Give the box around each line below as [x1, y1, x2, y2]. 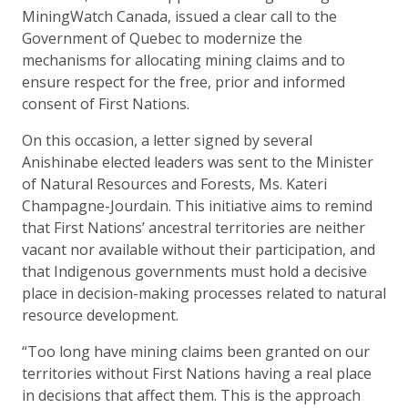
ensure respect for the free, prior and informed [22, 71, 345, 92]
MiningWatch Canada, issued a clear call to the [22, 5, 337, 26]
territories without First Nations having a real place [22, 362, 372, 383]
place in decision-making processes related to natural [22, 282, 386, 303]
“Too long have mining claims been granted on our [22, 341, 370, 362]
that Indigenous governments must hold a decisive [22, 260, 367, 281]
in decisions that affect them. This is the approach [22, 384, 361, 405]
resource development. [22, 304, 178, 325]
